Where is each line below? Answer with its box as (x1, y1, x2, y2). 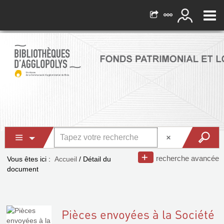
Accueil (54, 155, 77, 163)
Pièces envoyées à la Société (61, 206, 214, 222)
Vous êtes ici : (7, 155, 50, 163)
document (7, 165, 38, 173)
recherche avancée (156, 154, 219, 162)
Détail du (83, 155, 111, 163)
